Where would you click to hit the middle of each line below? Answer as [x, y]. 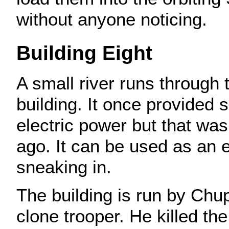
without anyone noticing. [112, 19]
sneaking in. [64, 167]
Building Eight [84, 53]
